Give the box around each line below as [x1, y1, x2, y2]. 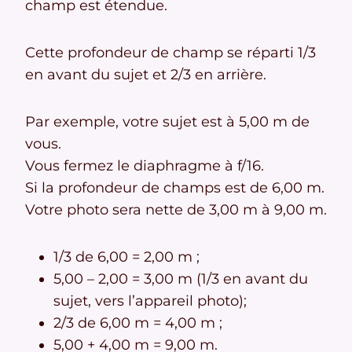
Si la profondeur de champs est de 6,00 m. [25, 179, 324, 197]
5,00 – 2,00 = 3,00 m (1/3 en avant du [53, 270, 308, 288]
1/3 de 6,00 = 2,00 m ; [53, 248, 200, 266]
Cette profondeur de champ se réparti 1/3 [25, 44, 316, 62]
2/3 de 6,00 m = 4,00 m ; [53, 314, 222, 332]
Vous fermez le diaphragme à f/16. [25, 157, 264, 175]
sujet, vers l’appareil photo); [53, 292, 247, 310]
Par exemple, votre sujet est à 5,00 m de [25, 113, 310, 131]
